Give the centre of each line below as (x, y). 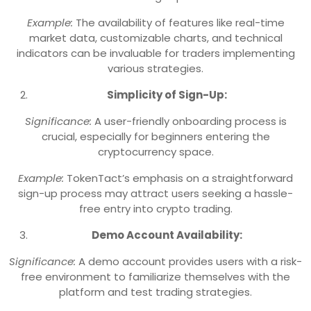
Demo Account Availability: (167, 235)
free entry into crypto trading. (155, 208)
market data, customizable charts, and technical (155, 37)
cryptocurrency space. (155, 151)
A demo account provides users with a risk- (189, 261)
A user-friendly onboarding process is (189, 121)
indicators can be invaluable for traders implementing (155, 53)
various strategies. (155, 68)
